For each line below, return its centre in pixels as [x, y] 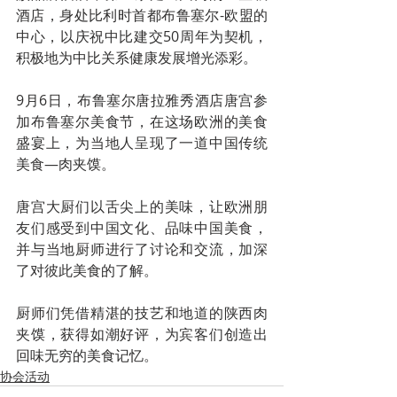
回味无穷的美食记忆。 [87, 355]
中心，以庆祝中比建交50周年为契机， [142, 36]
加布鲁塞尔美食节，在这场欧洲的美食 [142, 121]
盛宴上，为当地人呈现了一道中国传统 [142, 142]
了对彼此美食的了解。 [87, 270]
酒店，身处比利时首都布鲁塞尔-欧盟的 [142, 15]
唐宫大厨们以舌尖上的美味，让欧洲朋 [142, 206]
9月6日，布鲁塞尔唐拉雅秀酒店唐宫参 [142, 100]
